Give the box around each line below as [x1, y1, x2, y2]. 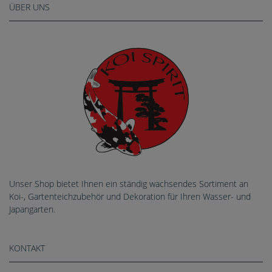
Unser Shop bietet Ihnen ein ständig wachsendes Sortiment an [9, 177, 248, 189]
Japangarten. [9, 203, 55, 215]
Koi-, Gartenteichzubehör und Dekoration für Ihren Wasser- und [9, 190, 251, 202]
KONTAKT [9, 242, 45, 254]
